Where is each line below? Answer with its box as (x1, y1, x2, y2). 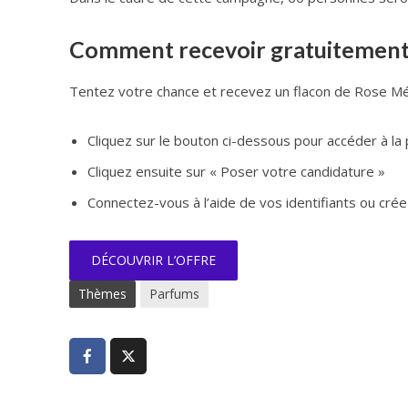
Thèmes (77, 285, 127, 302)
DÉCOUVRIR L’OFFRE (90, 251, 216, 269)
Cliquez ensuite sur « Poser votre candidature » (87, 162, 385, 180)
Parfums (148, 285, 199, 302)
